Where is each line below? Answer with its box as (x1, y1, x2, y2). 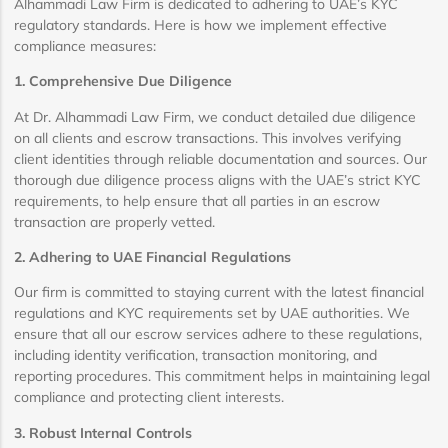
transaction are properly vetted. (14, 212, 215, 231)
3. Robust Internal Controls (14, 423, 192, 442)
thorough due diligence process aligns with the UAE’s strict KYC (14, 170, 421, 189)
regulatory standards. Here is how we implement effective (14, 15, 387, 34)
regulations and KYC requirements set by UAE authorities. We (14, 304, 410, 323)
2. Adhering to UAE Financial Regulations (14, 247, 291, 266)
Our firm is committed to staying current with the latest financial (14, 283, 424, 302)
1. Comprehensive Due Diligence (14, 72, 232, 91)
